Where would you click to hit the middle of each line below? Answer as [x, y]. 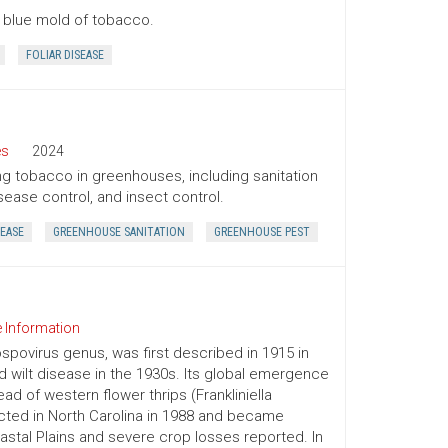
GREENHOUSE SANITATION [118, 232]
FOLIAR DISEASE [64, 55]
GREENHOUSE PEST [261, 232]
